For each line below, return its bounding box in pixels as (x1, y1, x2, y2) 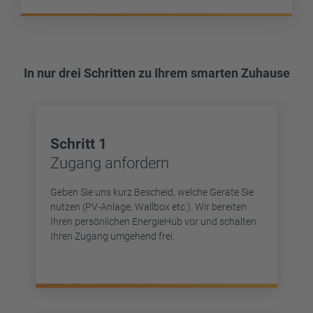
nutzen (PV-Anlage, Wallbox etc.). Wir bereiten (50, 201, 247, 213)
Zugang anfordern (50, 154, 169, 172)
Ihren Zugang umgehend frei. (50, 231, 175, 242)
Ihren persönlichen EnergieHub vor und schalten (50, 216, 256, 228)
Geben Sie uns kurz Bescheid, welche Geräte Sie (50, 187, 254, 198)
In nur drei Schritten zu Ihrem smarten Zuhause (23, 65, 290, 80)
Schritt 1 (50, 135, 107, 152)
